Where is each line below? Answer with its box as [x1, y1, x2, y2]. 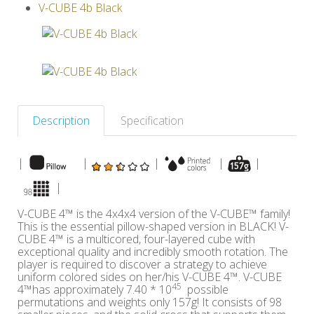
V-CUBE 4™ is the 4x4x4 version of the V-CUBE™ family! [18, 206, 290, 221]
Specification [121, 113, 184, 128]
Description [32, 113, 90, 128]
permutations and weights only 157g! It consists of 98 [18, 294, 282, 310]
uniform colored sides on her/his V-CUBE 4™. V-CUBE [18, 269, 282, 285]
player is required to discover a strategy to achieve [18, 257, 267, 272]
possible [182, 282, 228, 297]
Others [37, 13, 71, 29]
